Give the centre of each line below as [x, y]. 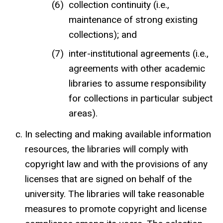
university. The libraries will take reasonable [114, 194]
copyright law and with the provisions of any [116, 164]
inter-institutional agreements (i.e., [138, 53]
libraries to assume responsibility [137, 83]
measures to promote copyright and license [116, 209]
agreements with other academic [137, 68]
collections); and [103, 34]
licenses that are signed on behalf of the [108, 179]
